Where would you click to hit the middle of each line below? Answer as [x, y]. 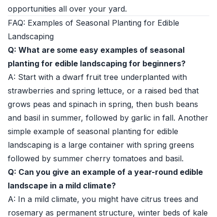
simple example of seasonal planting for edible [93, 131]
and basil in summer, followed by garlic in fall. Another [108, 118]
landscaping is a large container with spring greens [101, 145]
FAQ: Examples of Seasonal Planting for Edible [93, 23]
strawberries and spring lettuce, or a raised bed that [103, 91]
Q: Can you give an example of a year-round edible [105, 172]
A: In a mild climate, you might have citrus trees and [103, 199]
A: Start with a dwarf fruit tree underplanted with [97, 77]
